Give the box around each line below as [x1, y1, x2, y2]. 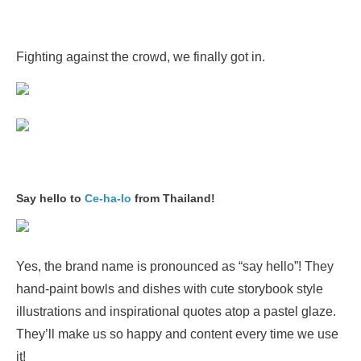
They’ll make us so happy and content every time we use [16, 327, 338, 341]
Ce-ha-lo [85, 192, 131, 205]
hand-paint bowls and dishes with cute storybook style [16, 282, 323, 296]
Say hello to [16, 192, 85, 205]
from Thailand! [131, 192, 215, 205]
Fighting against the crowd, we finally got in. [16, 50, 265, 64]
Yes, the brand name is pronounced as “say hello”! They [16, 259, 334, 273]
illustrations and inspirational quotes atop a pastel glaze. [16, 305, 336, 318]
